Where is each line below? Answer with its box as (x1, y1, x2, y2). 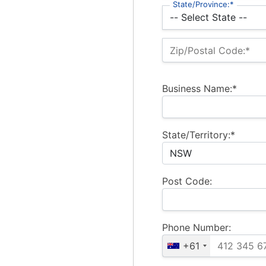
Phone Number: (162, 221, 231, 234)
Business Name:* (162, 83, 237, 95)
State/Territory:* (162, 129, 235, 141)
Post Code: (162, 175, 212, 188)
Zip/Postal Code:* (170, 44, 250, 56)
